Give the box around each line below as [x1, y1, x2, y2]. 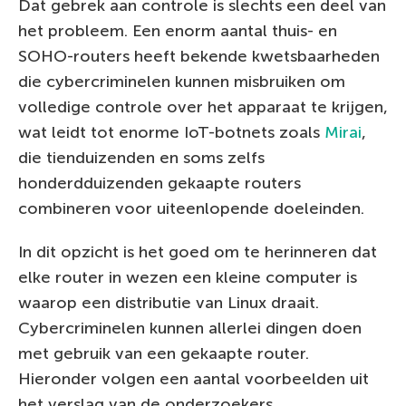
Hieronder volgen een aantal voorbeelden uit [18, 368, 369, 389]
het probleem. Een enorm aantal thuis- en [18, 20, 337, 41]
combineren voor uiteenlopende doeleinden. [18, 198, 364, 218]
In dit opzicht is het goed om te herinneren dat [18, 241, 377, 262]
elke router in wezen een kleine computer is [18, 266, 357, 287]
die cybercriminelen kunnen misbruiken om [18, 71, 345, 92]
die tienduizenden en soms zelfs [18, 147, 265, 168]
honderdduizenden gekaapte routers [18, 172, 301, 193]
